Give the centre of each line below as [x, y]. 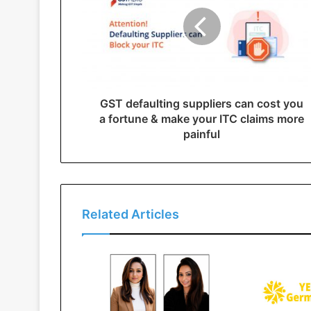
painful [202, 134]
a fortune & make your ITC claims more [202, 118]
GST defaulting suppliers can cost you [202, 103]
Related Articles [131, 214]
